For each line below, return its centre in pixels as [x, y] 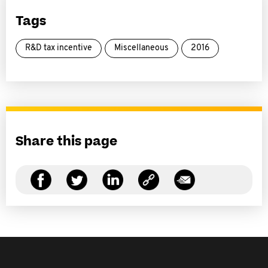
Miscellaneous [141, 48]
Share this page [66, 141]
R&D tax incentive [59, 48]
